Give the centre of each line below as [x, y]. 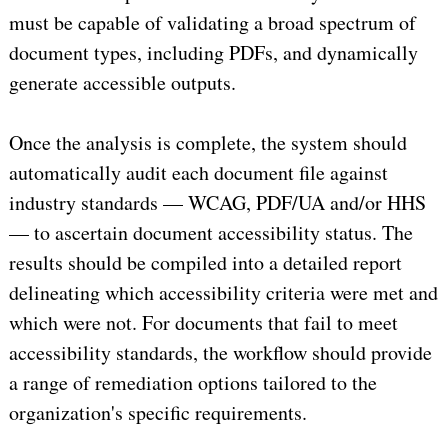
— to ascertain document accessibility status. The [210, 232]
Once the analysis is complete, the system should [207, 142]
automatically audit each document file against [198, 172]
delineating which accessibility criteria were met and [223, 292]
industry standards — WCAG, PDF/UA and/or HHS [217, 202]
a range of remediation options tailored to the [192, 382]
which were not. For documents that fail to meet [203, 322]
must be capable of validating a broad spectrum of [212, 22]
